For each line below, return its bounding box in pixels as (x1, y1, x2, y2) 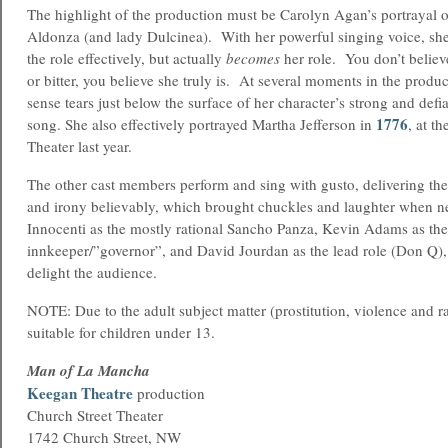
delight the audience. (27, 262, 162, 282)
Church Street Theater (27, 405, 163, 425)
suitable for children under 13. (27, 322, 220, 342)
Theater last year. (27, 136, 132, 156)
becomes (226, 48, 280, 68)
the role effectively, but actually (27, 48, 226, 68)
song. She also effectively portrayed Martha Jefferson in (27, 114, 376, 134)
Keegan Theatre (27, 382, 133, 404)
